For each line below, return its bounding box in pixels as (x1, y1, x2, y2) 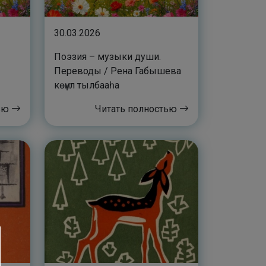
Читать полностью (95, 103, 179, 115)
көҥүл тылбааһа (54, 80, 119, 91)
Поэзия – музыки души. (54, 51, 161, 63)
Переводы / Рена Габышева (54, 65, 181, 77)
